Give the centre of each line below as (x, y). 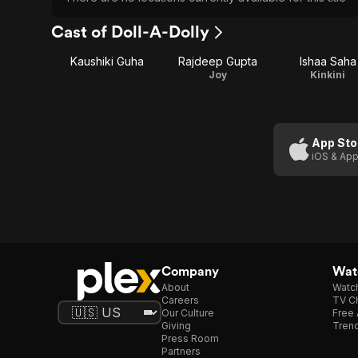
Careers (180, 300)
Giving (176, 326)
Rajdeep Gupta (217, 61)
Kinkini (328, 75)
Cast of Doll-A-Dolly (130, 32)
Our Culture (188, 313)
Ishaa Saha (328, 61)
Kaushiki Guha (107, 61)
